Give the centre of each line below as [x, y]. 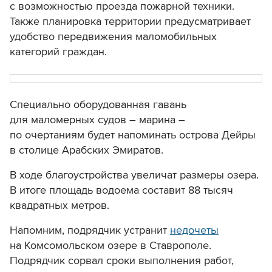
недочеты [194, 230]
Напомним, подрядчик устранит [90, 230]
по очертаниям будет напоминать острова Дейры [133, 135]
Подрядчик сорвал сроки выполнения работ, [122, 261]
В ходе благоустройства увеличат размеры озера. [134, 175]
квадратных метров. [59, 206]
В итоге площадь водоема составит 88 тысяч [121, 190]
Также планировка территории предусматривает [130, 22]
